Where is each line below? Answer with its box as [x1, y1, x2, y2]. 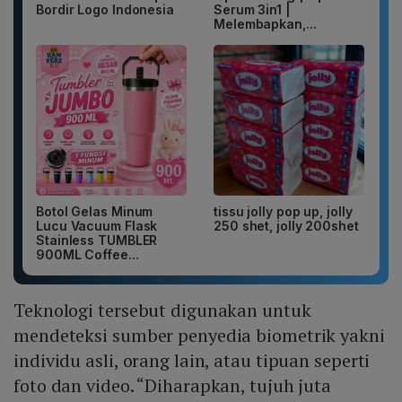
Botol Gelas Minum [36, 204, 153, 220]
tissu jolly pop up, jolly [214, 204, 353, 220]
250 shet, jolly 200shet [214, 218, 359, 234]
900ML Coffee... [36, 247, 139, 263]
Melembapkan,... [214, 16, 317, 32]
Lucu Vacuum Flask [36, 218, 158, 234]
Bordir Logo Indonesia [36, 2, 174, 18]
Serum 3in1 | [214, 2, 291, 18]
